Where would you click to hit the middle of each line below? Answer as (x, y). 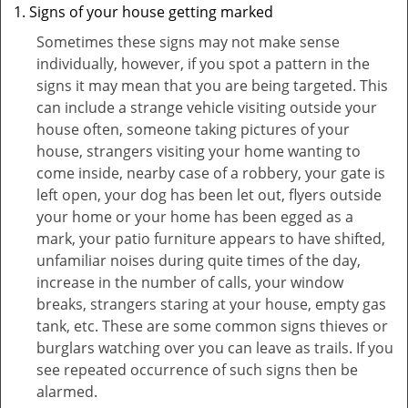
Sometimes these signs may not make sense (188, 42)
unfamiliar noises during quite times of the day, (199, 260)
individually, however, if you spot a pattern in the (203, 64)
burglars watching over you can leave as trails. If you (215, 348)
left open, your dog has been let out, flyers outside (209, 195)
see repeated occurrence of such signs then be (197, 370)
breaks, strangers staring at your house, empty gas (211, 304)
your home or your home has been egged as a (195, 217)
